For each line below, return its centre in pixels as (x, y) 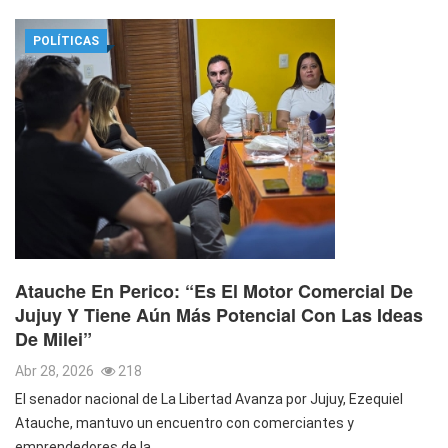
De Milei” (53, 338)
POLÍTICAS (66, 40)
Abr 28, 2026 (56, 370)
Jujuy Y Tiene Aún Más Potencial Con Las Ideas (219, 314)
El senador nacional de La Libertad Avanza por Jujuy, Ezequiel (209, 398)
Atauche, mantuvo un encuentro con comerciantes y (184, 422)
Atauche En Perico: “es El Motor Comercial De (214, 290)
